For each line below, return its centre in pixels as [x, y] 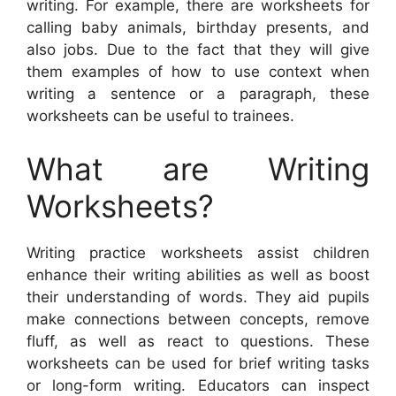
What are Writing [198, 168]
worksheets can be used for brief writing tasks [198, 363]
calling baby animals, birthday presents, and [198, 28]
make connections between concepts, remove [198, 319]
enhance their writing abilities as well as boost [198, 274]
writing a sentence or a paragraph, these [198, 94]
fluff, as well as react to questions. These [198, 341]
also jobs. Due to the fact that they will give [198, 50]
